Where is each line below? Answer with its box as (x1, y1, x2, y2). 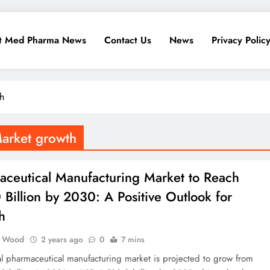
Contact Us (104, 33, 151, 47)
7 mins (121, 234, 145, 245)
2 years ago (41, 234, 83, 245)
